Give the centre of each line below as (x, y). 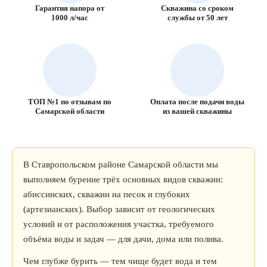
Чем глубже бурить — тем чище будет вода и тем (120, 261)
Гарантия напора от (70, 8)
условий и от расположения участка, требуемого (119, 224)
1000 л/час (70, 18)
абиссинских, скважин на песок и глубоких (107, 194)
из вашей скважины (197, 111)
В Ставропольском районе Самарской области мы (121, 164)
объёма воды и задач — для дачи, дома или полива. (123, 239)
